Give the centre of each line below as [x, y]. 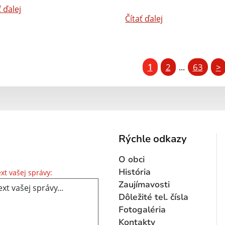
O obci [132, 159]
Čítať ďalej [144, 18]
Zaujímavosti [144, 184]
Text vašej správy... [86, 172]
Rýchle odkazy [153, 139]
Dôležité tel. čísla [153, 197]
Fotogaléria [142, 209]
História [135, 172]
